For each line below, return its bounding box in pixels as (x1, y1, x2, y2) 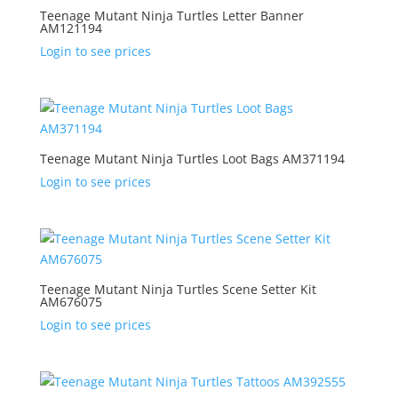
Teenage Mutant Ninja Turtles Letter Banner (39, 6, 304, 24)
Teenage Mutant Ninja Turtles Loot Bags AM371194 (39, 149, 345, 167)
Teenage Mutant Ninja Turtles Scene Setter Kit (39, 280, 316, 298)
